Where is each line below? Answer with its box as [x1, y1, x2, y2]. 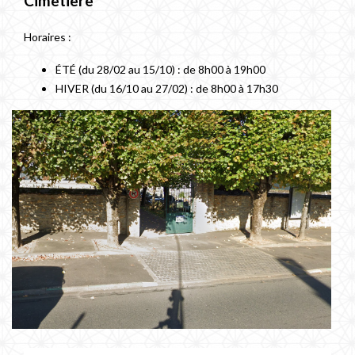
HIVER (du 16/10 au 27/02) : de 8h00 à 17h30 [55, 82, 281, 96]
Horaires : [24, 30, 71, 44]
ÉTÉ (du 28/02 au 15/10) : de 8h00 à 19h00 [55, 63, 265, 77]
